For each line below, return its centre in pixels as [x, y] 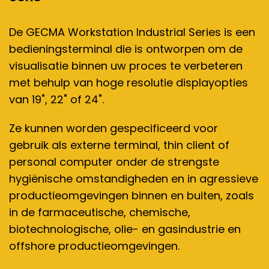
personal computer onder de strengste [114, 162]
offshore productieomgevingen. [94, 246]
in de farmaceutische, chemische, [100, 212]
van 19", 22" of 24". [56, 99]
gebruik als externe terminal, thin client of [119, 145]
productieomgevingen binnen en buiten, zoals [131, 195]
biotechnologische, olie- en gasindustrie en [125, 229]
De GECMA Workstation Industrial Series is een [132, 32]
